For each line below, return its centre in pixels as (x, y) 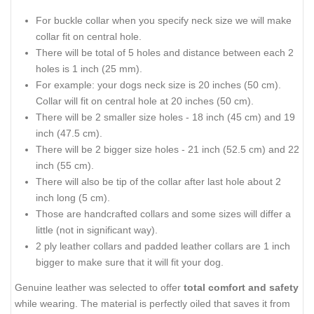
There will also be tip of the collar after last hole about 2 (158, 181)
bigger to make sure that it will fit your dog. (130, 262)
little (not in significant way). (97, 230)
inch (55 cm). (65, 165)
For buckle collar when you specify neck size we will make (164, 20)
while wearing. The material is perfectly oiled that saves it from (152, 304)
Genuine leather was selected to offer (99, 288)
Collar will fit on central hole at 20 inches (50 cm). (145, 101)
